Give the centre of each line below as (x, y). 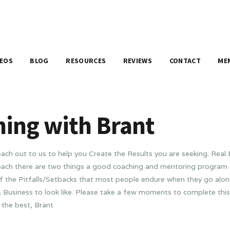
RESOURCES (86, 60)
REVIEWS (138, 60)
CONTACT (185, 60)
